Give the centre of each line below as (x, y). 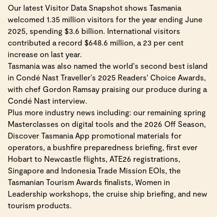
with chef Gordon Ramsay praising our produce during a (107, 89)
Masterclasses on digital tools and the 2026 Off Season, (107, 124)
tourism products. (40, 205)
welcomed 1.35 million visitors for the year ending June (105, 19)
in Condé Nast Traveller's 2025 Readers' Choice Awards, (107, 77)
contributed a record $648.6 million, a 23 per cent (96, 42)
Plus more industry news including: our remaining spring (107, 112)
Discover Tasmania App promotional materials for (95, 135)
